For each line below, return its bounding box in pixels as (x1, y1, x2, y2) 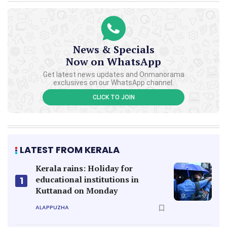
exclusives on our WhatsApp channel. (53, 78, 174, 87)
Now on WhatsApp (66, 54, 161, 68)
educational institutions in (35, 173, 139, 185)
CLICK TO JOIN (92, 93, 135, 101)
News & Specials (72, 42, 155, 56)
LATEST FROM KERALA (20, 143, 120, 156)
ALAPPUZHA (35, 203, 69, 212)
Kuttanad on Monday (35, 184, 118, 196)
